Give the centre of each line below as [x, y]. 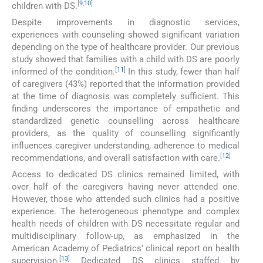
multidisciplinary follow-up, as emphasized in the [126, 236]
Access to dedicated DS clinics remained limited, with [126, 175]
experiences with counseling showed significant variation [126, 35]
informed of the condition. [63, 72]
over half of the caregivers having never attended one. [126, 187]
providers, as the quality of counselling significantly [126, 134]
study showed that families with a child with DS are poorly [126, 60]
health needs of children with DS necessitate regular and [126, 224]
